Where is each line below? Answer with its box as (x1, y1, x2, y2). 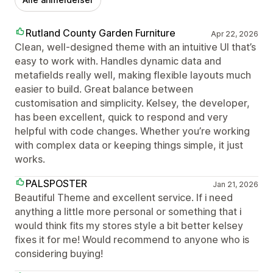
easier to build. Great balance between (15, 82, 193, 95)
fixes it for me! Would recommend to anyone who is (15, 233, 249, 246)
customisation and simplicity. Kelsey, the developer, (15, 96, 250, 109)
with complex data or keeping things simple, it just (15, 138, 243, 151)
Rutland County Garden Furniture (26, 26, 175, 39)
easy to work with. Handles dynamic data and (15, 54, 221, 67)
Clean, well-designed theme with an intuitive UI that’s (15, 40, 256, 53)
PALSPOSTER (26, 177, 87, 190)
